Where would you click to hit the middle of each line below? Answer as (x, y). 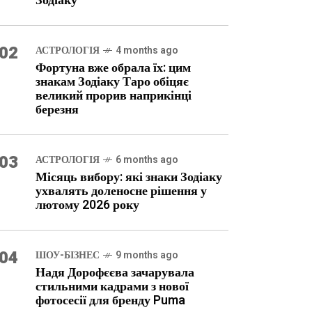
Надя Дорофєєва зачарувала (115, 273)
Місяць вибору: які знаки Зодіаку (129, 177)
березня (57, 110)
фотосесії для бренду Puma (110, 301)
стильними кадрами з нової (112, 287)
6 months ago (147, 160)
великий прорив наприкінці (114, 96)
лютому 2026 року (87, 205)
